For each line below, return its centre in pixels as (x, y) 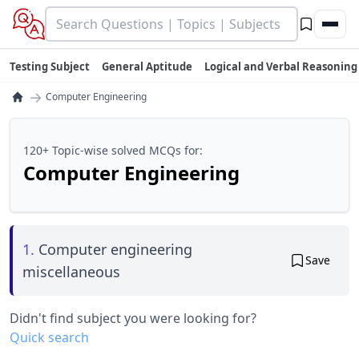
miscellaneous (71, 272)
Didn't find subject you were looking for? (133, 318)
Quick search (49, 337)
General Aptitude (147, 67)
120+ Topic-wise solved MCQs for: (113, 150)
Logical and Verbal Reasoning (281, 67)
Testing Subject (50, 67)
